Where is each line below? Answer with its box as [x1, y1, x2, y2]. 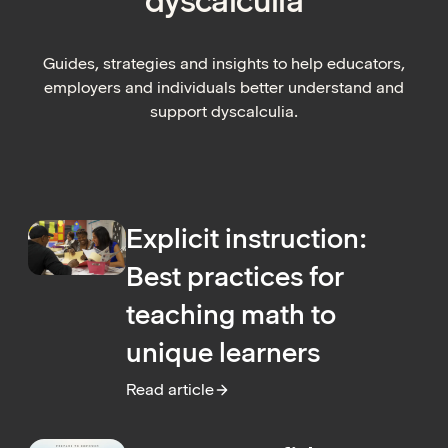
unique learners [126, 336, 320, 370]
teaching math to [126, 298, 336, 332]
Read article [126, 380, 214, 400]
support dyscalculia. [150, 102, 298, 122]
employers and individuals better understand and [44, 78, 404, 98]
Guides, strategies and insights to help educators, [43, 54, 405, 74]
